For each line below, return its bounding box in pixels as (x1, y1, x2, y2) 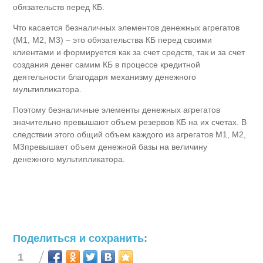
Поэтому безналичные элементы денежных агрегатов (13, 104, 221, 114)
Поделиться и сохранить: (13, 232, 148, 244)
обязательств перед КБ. (13, 2, 105, 12)
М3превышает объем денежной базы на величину (13, 141, 208, 151)
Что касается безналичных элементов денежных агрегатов (13, 22, 240, 32)
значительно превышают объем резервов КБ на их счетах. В (13, 117, 247, 127)
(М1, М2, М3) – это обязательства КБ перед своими (13, 35, 213, 45)
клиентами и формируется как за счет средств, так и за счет (13, 47, 245, 57)
